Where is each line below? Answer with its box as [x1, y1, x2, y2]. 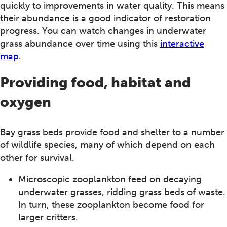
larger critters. [18, 211, 78, 223]
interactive [160, 38, 204, 50]
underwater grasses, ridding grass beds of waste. [18, 186, 225, 198]
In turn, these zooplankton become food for [18, 199, 204, 210]
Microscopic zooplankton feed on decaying [18, 173, 202, 185]
